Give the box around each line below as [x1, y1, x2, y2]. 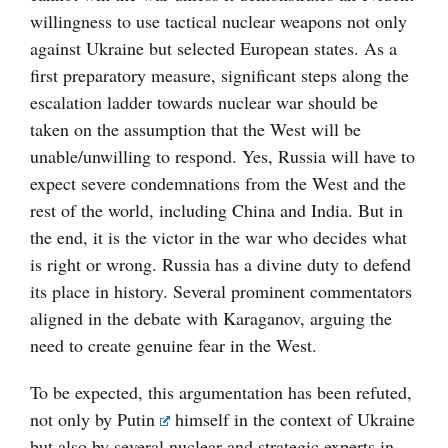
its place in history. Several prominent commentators [30, 279, 412, 304]
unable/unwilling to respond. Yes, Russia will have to [30, 144, 415, 169]
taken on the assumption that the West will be [30, 117, 361, 142]
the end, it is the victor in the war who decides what [30, 225, 407, 250]
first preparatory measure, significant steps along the [30, 63, 409, 88]
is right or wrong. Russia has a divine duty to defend [30, 252, 411, 277]
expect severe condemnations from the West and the [30, 171, 406, 196]
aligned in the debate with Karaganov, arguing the [30, 306, 392, 331]
